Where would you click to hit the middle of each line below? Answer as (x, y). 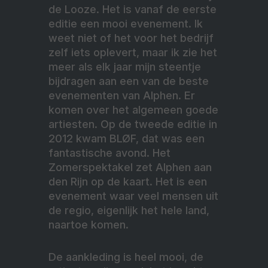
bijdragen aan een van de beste (129, 81)
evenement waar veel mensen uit (133, 196)
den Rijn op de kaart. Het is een (128, 181)
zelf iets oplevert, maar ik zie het (133, 52)
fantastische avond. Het (109, 153)
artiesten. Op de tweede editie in (133, 124)
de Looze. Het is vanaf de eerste (133, 9)
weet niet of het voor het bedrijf (131, 38)
